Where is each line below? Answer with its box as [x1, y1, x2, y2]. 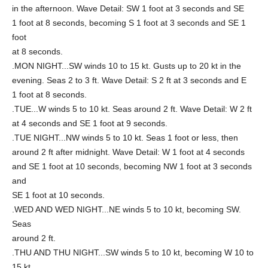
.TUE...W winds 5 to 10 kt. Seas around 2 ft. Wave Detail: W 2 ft [12, 104, 252, 114]
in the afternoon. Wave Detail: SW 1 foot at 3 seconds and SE [12, 4, 244, 13]
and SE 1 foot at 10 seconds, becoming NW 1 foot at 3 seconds [12, 162, 252, 171]
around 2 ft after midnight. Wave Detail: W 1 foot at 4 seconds [12, 147, 245, 157]
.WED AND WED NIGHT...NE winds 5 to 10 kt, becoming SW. [12, 205, 241, 214]
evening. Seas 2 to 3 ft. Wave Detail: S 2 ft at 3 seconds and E [12, 75, 246, 85]
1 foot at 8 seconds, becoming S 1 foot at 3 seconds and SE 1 [12, 18, 246, 28]
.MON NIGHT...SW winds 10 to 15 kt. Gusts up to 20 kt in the [12, 61, 241, 71]
